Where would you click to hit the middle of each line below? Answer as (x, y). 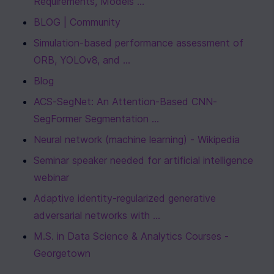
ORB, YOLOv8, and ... (82, 60)
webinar (51, 178)
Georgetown (62, 254)
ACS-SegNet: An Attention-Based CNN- (125, 102)
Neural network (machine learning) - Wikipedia (137, 140)
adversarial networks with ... (97, 216)
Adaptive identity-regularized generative (125, 198)
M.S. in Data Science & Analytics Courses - (131, 236)
